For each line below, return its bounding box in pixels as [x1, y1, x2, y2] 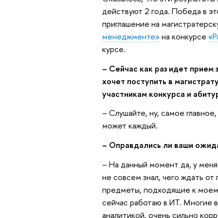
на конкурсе [159, 31, 208, 42]
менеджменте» [102, 31, 160, 42]
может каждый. [102, 120, 158, 131]
